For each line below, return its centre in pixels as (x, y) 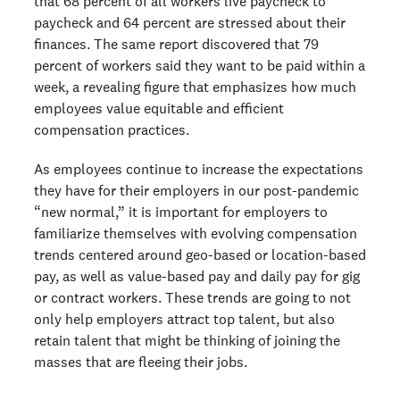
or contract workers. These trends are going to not (192, 298)
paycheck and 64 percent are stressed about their (190, 23)
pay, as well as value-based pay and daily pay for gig (197, 276)
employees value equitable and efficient (159, 108)
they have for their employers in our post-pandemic (196, 191)
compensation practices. (112, 130)
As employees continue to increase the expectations (199, 169)
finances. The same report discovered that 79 (176, 44)
